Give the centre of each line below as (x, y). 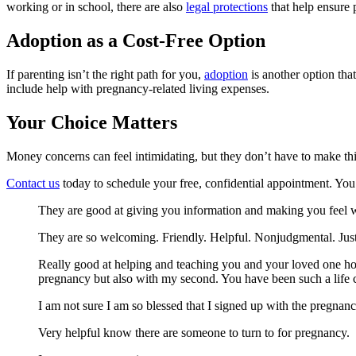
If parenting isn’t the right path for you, (105, 75)
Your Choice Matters (92, 123)
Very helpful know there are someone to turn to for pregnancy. (194, 332)
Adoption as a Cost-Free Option (136, 41)
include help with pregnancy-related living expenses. (138, 89)
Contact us (33, 183)
